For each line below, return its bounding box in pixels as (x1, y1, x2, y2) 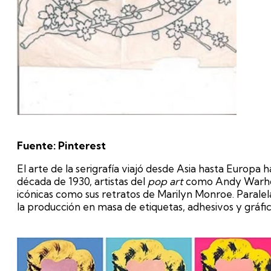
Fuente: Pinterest (17, 139, 106, 152)
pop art (148, 175, 183, 188)
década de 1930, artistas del (17, 175, 148, 188)
